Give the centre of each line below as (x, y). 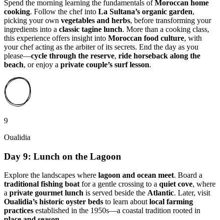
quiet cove (176, 184)
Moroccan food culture (146, 38)
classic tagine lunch (91, 29)
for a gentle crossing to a (119, 184)
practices (19, 211)
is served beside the (115, 193)
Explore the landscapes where (51, 175)
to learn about (126, 202)
